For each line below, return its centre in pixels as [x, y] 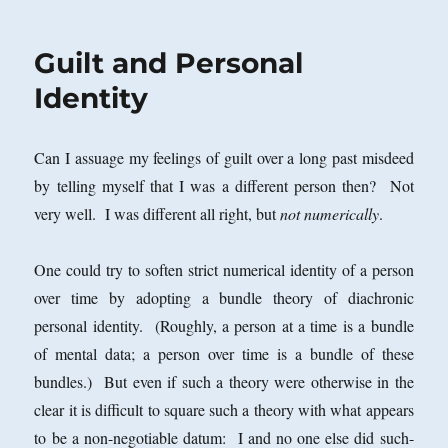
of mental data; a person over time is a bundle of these [224, 354]
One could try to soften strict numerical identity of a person [224, 270]
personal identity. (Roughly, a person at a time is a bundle [224, 326]
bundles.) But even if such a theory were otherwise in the [224, 382]
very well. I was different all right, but [157, 214]
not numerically [330, 214]
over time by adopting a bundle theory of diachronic [224, 298]
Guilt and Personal [169, 63]
